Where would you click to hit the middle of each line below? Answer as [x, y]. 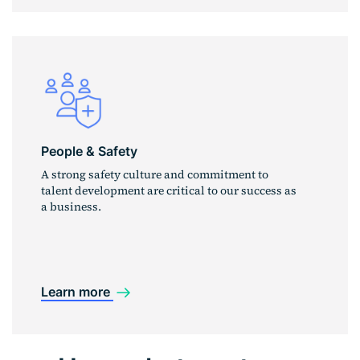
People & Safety [89, 151]
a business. [71, 207]
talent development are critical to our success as [169, 191]
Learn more [77, 291]
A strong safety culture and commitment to [155, 175]
